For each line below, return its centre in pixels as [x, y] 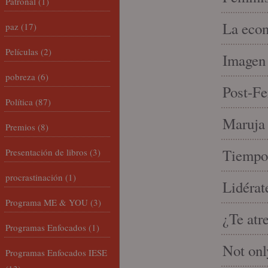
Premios [20, 127]
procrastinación [34, 177]
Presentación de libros [46, 152]
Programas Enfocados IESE [56, 252]
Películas [22, 51]
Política [19, 102]
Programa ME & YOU [47, 202]
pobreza [20, 77]
